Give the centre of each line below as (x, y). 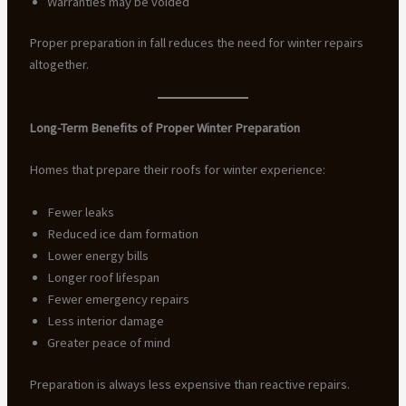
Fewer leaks (80, 213)
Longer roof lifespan (103, 278)
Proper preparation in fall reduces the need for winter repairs (196, 43)
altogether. (58, 65)
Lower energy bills (97, 256)
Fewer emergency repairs (118, 300)
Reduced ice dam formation (122, 234)
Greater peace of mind (108, 343)
